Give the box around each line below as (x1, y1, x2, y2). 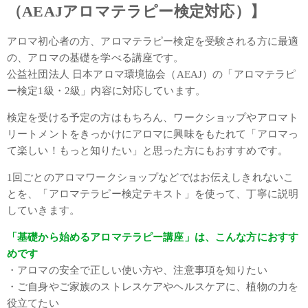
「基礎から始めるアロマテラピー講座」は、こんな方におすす (7, 231, 299, 243)
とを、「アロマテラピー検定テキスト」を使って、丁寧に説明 (7, 188, 299, 199)
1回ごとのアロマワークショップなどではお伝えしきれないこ (7, 171, 294, 183)
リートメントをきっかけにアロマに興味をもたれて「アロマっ (7, 128, 299, 140)
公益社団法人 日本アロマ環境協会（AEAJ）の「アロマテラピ (7, 68, 296, 80)
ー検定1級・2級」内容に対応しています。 (7, 85, 206, 96)
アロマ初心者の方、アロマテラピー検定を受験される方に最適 (7, 35, 299, 47)
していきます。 (7, 204, 80, 216)
